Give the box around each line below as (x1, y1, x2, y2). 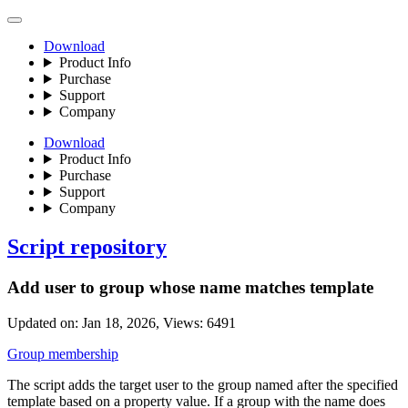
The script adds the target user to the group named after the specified (7, 376, 398, 393)
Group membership (7, 345, 118, 362)
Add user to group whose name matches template (7, 277, 373, 297)
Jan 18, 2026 (82, 314, 156, 331)
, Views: (156, 314, 207, 331)
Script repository (7, 234, 167, 259)
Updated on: (7, 314, 82, 331)
